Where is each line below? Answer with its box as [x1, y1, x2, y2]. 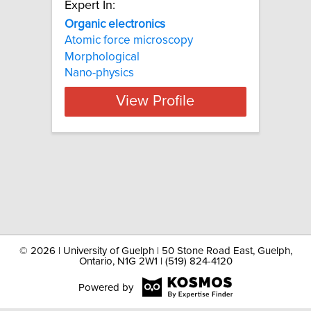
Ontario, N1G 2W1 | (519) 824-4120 [78, 256, 233, 267]
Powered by [78, 282, 133, 293]
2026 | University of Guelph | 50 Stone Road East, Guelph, [30, 246, 292, 256]
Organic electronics [65, 17, 165, 31]
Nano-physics [65, 66, 134, 79]
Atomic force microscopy [65, 34, 193, 47]
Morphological [65, 50, 140, 63]
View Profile [116, 94, 195, 110]
